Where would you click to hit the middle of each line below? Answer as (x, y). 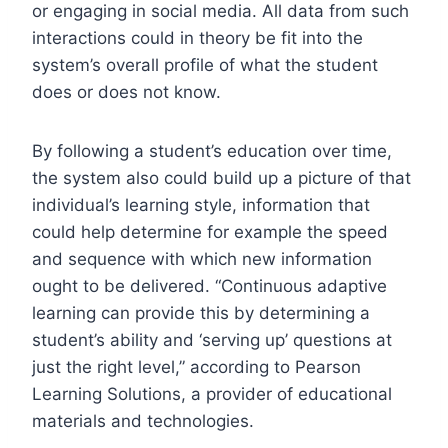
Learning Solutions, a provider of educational (212, 393)
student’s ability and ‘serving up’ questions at (212, 339)
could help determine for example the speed (210, 231)
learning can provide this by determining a (201, 312)
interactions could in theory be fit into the (197, 37)
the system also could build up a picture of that (221, 177)
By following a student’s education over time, (212, 150)
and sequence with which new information (202, 258)
